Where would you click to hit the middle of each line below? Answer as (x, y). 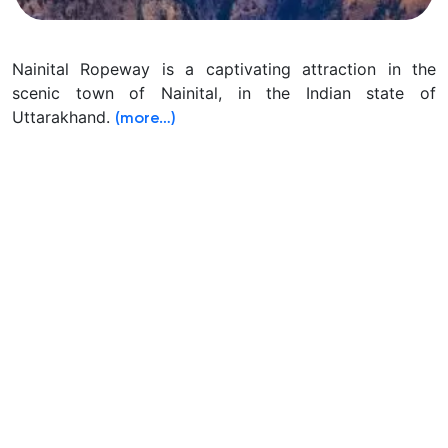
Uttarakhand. (63, 117)
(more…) (145, 119)
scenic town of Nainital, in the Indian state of (224, 93)
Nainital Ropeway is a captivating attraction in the (224, 69)
